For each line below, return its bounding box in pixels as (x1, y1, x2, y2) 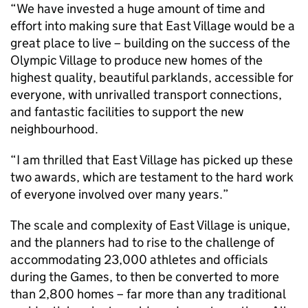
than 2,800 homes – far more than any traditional (10, 286, 285, 302)
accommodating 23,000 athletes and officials (10, 252, 268, 267)
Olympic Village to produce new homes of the (10, 52, 263, 68)
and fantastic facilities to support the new (10, 104, 244, 120)
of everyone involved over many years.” (10, 186, 229, 202)
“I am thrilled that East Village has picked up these (10, 152, 293, 168)
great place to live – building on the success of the (10, 35, 290, 51)
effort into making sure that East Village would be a (10, 18, 295, 34)
